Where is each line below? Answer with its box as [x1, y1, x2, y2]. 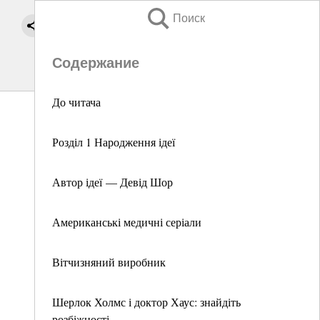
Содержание [52, 55, 139, 71]
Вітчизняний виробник [52, 254, 166, 269]
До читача [52, 94, 101, 109]
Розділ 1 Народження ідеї [52, 134, 175, 149]
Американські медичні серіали [52, 214, 201, 229]
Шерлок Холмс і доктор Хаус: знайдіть [52, 294, 241, 309]
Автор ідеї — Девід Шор [52, 174, 173, 189]
